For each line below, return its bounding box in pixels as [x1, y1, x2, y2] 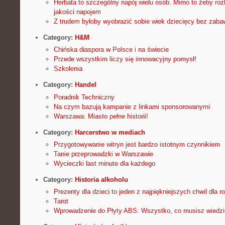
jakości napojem [53, 8, 101, 16]
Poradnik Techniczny [53, 93, 115, 101]
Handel [74, 81, 96, 89]
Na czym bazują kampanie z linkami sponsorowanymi [53, 102, 210, 110]
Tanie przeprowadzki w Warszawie [53, 150, 153, 158]
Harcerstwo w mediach [74, 128, 145, 136]
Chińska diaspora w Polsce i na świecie [53, 46, 169, 54]
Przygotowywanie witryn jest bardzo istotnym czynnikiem [53, 140, 220, 148]
